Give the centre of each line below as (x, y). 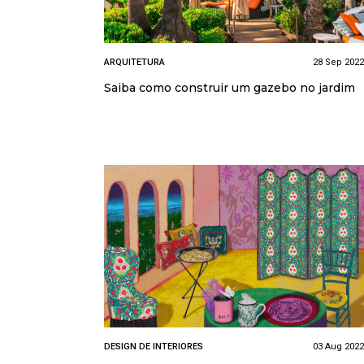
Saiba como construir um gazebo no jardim (230, 87)
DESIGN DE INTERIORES (154, 346)
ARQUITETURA (134, 62)
